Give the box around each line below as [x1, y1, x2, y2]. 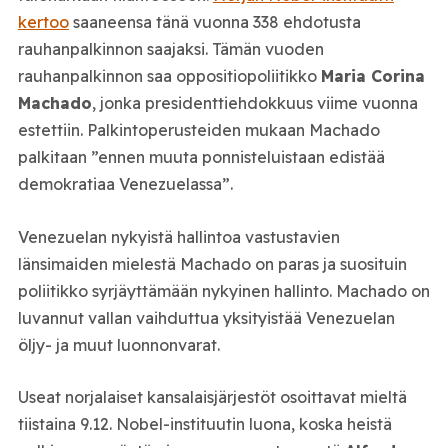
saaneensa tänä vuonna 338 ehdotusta [68, 11, 361, 32]
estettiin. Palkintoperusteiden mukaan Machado [17, 119, 380, 140]
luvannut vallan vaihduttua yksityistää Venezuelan [17, 307, 395, 328]
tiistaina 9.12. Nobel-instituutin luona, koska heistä [17, 414, 392, 435]
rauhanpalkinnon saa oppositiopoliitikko [17, 65, 321, 86]
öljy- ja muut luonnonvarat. [17, 334, 220, 355]
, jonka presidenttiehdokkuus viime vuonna [91, 92, 418, 113]
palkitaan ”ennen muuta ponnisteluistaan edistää [17, 146, 385, 167]
